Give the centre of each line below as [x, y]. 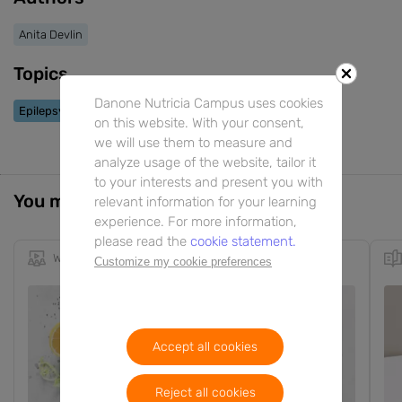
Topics [41, 73]
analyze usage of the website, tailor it [205, 162]
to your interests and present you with [209, 182]
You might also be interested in [148, 201]
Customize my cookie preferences [183, 261]
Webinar [74, 258]
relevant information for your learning [205, 201]
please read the [140, 241]
